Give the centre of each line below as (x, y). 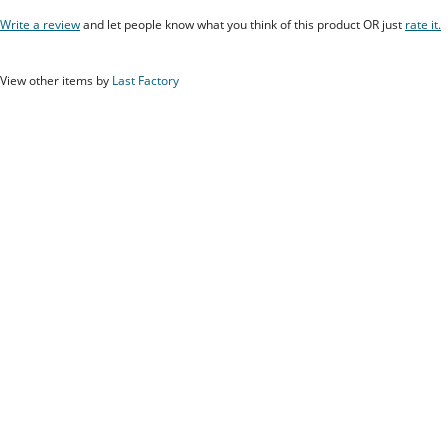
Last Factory (145, 80)
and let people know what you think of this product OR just (242, 24)
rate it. (423, 24)
